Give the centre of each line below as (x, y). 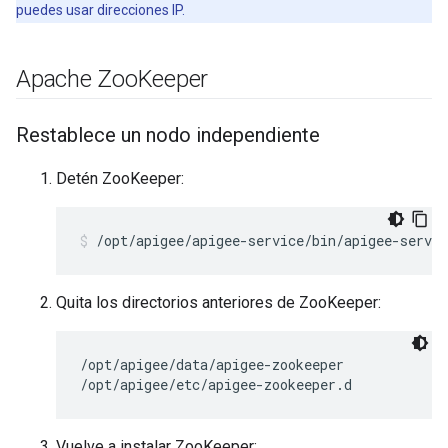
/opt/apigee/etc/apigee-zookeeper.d (216, 384)
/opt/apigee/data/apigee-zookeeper (212, 364)
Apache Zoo (77, 79)
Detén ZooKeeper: (120, 178)
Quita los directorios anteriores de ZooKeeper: (218, 302)
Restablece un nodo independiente (168, 135)
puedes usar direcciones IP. (100, 10)
